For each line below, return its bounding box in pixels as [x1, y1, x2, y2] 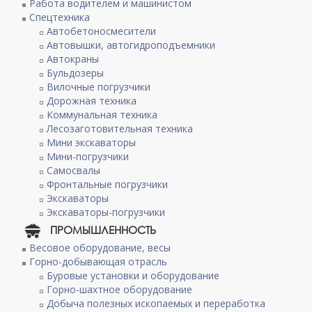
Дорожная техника [47, 94, 137, 107]
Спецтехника [29, 10, 91, 24]
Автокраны [47, 52, 100, 65]
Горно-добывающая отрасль [29, 255, 168, 268]
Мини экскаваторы [47, 136, 136, 149]
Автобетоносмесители [47, 24, 157, 38]
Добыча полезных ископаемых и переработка [47, 297, 266, 310]
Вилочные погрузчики [47, 80, 151, 93]
